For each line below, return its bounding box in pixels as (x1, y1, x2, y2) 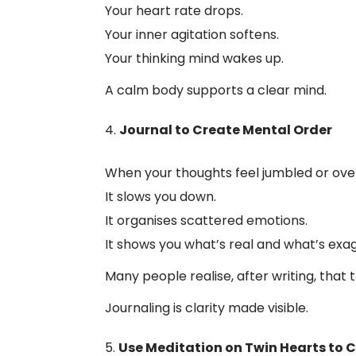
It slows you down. (105, 188, 216, 206)
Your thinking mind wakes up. (105, 49, 284, 68)
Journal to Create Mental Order (119, 121, 332, 139)
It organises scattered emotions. (105, 211, 308, 230)
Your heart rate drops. (105, 2, 243, 20)
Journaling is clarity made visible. (105, 299, 308, 317)
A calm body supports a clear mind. (105, 81, 327, 99)
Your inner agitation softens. (105, 25, 279, 44)
